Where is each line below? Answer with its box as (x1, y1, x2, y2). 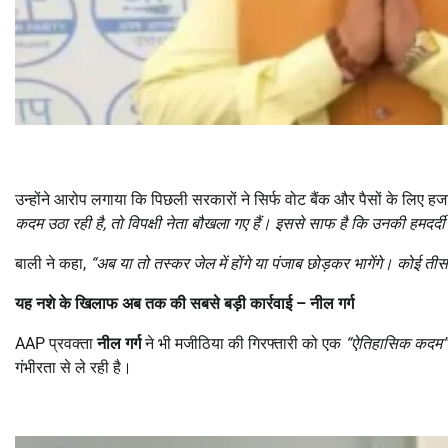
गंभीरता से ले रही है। (15, 357, 132, 377)
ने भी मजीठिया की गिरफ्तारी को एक (141, 333, 345, 353)
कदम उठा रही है (15, 213, 103, 233)
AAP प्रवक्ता (15, 333, 97, 353)
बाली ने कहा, (15, 253, 90, 273)
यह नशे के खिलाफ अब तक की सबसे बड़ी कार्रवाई (15, 293, 296, 313)
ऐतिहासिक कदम (351, 333, 442, 353)
